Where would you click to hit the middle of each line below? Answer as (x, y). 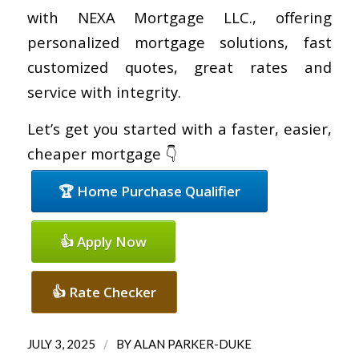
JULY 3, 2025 (61, 344)
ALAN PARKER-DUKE (192, 344)
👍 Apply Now (103, 242)
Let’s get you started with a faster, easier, (179, 129)
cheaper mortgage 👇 (102, 154)
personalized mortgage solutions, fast (179, 42)
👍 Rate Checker (104, 292)
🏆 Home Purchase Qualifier (149, 192)
